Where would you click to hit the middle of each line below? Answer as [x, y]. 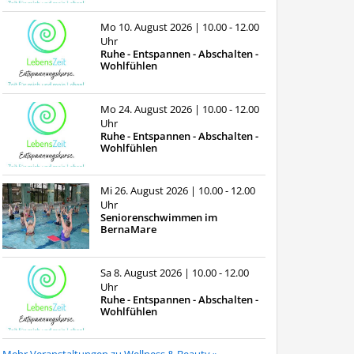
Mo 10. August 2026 [147, 27]
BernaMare [128, 230]
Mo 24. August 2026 [147, 109]
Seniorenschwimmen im [158, 218]
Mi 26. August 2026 [145, 191]
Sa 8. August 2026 [142, 272]
